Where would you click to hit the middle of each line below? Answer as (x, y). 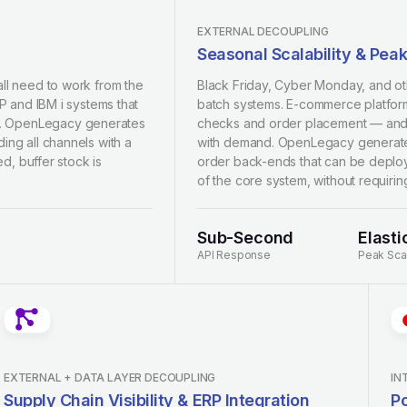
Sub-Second (246, 238)
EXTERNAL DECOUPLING (263, 31)
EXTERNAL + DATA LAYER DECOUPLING (110, 377)
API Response (234, 255)
